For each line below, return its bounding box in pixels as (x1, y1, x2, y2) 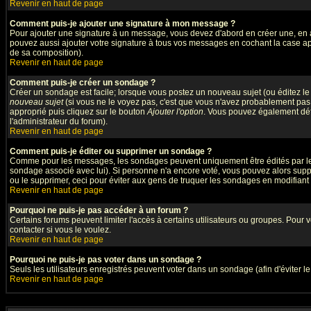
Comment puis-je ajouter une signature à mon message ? (10, 19, 235, 28)
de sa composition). (10, 48, 83, 58)
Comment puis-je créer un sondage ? (10, 78, 155, 87)
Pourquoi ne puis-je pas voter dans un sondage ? (10, 255, 201, 264)
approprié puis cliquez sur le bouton (10, 107, 147, 117)
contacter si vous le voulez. (10, 225, 111, 235)
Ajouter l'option (147, 107, 203, 117)
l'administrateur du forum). (10, 117, 108, 126)
